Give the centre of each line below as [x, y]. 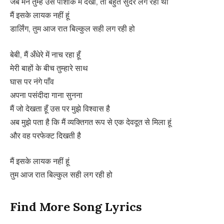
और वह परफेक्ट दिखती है [45, 135]
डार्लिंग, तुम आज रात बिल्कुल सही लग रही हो [72, 29]
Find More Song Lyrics [76, 206]
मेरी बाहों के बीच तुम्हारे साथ [49, 68]
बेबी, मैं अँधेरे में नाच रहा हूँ [45, 54]
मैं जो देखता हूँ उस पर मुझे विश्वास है [60, 108]
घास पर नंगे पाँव [32, 81]
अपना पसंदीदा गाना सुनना [46, 95]
